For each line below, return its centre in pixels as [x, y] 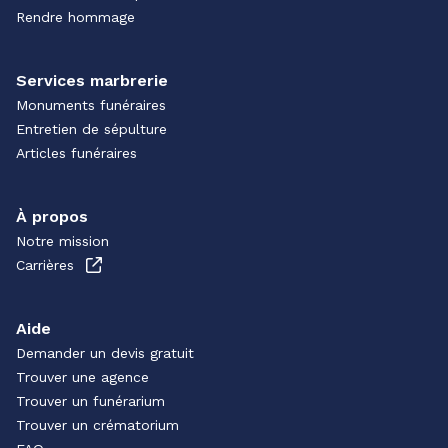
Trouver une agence [82, 377]
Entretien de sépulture [91, 129]
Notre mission [62, 241]
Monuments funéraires [91, 105]
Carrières [45, 265]
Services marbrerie [92, 80]
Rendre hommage [75, 17]
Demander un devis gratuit [105, 353]
